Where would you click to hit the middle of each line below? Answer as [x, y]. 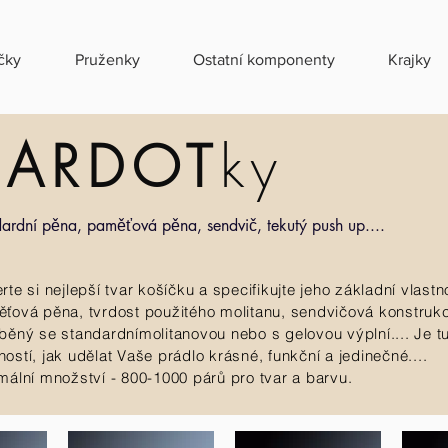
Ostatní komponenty [263, 59]
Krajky [409, 59]
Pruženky [107, 59]
